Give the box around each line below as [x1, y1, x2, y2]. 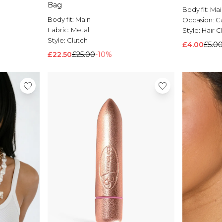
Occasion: [182, 16, 216, 24]
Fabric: [48, 26, 71, 34]
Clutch [67, 36, 88, 45]
